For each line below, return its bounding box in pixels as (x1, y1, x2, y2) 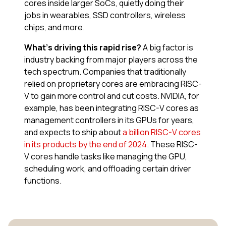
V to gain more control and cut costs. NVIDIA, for (24, 90, 199, 101)
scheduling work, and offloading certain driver (24, 162, 191, 174)
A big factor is (141, 41, 193, 53)
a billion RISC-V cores (123, 126, 201, 138)
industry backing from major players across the (24, 53, 198, 65)
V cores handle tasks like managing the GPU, (24, 150, 187, 162)
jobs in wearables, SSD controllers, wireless (24, 9, 186, 21)
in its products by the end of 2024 (24, 138, 147, 150)
